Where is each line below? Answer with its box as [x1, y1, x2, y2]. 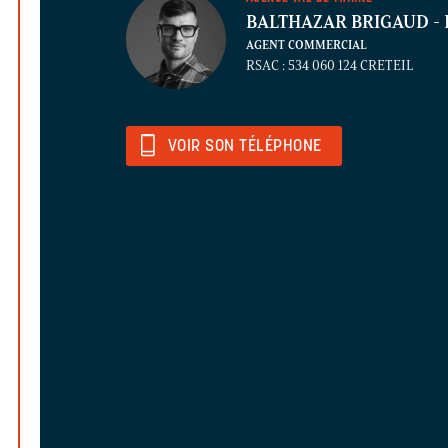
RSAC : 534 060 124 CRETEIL [246, 57, 413, 75]
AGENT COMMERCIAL [246, 38, 367, 53]
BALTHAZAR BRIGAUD [246, 11, 433, 34]
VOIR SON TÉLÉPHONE [168, 139, 322, 156]
